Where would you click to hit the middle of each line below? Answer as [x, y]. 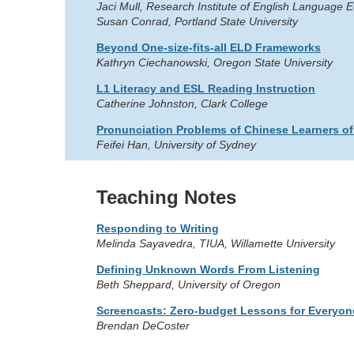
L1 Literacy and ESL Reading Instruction [206, 88]
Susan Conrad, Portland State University [197, 21]
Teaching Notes [166, 197]
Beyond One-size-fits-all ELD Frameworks [209, 47]
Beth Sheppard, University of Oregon [188, 284]
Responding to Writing [158, 228]
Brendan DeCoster [143, 326]
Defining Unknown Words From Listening [208, 269]
